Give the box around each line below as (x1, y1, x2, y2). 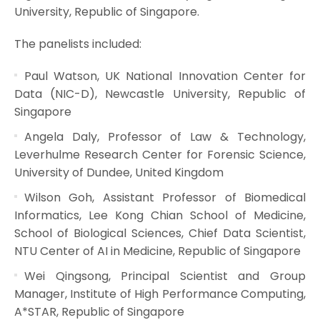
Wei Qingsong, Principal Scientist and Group (24, 267, 306, 284)
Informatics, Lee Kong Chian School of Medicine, (14, 206, 306, 224)
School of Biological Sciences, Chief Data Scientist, (14, 224, 306, 241)
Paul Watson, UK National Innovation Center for (24, 67, 306, 84)
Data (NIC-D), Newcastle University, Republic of (14, 85, 306, 102)
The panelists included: (14, 35, 141, 52)
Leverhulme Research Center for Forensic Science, (14, 146, 306, 163)
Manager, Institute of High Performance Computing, (14, 285, 306, 302)
